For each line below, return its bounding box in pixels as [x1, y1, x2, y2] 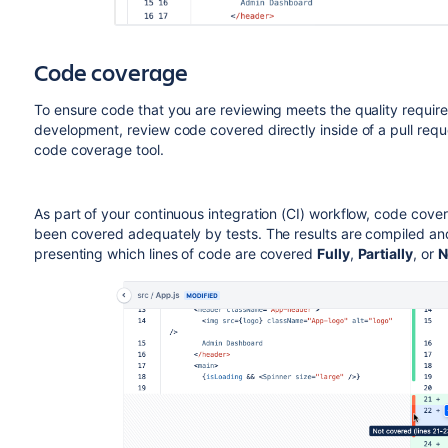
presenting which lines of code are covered [33, 245, 317, 262]
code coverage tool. [33, 141, 164, 158]
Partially [357, 245, 413, 262]
